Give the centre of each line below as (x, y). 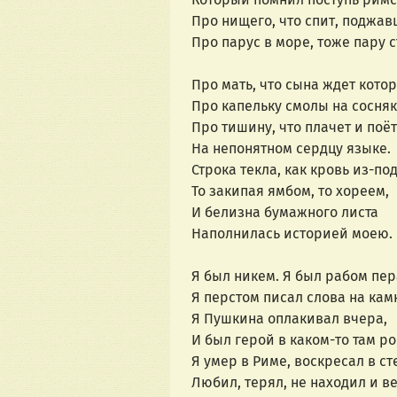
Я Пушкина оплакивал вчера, (289, 319)
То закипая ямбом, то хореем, (290, 191)
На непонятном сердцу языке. (291, 149)
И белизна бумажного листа (285, 213)
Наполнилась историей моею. (292, 234)
